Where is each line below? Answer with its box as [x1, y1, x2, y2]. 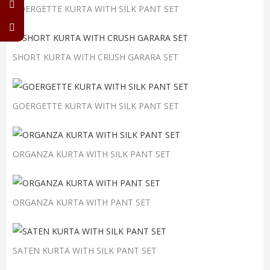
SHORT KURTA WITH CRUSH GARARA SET [13, 51, 178, 63]
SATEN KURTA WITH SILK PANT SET [13, 245, 157, 257]
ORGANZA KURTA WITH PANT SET [13, 196, 151, 209]
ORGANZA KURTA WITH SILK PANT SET [13, 148, 171, 160]
